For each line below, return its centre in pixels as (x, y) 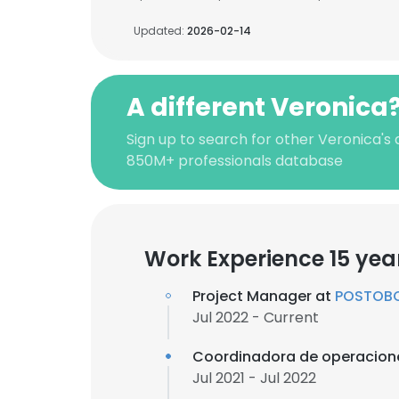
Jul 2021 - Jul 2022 (254, 378)
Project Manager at (264, 296)
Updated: (160, 31)
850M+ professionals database (235, 161)
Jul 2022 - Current (256, 318)
